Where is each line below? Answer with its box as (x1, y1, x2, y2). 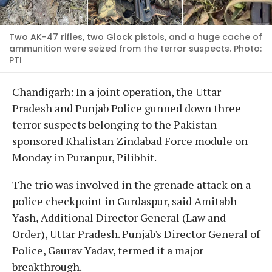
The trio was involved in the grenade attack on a (12, 177, 251, 192)
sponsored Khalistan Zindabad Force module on (12, 133, 248, 148)
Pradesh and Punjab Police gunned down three (12, 100, 241, 115)
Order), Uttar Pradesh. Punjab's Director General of (12, 226, 260, 241)
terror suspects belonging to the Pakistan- (12, 117, 221, 132)
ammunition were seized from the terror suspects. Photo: (9, 42, 262, 55)
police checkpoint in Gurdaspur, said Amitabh (12, 193, 237, 208)
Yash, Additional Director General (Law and (12, 209, 226, 225)
